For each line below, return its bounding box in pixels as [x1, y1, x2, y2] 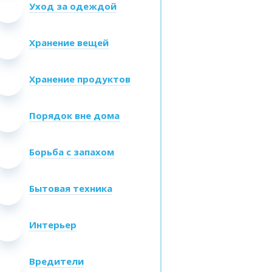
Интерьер [29, 219, 76, 231]
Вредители [29, 255, 84, 267]
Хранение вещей [29, 36, 109, 49]
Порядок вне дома [29, 109, 120, 121]
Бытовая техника [29, 182, 112, 194]
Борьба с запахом [29, 146, 114, 158]
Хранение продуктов [29, 73, 131, 85]
